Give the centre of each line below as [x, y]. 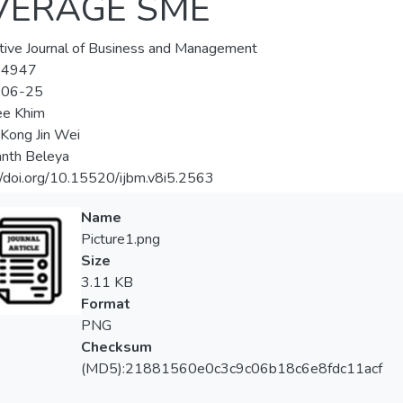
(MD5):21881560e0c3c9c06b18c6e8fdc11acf [231, 369]
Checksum [116, 348]
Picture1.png [120, 240]
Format [105, 304]
